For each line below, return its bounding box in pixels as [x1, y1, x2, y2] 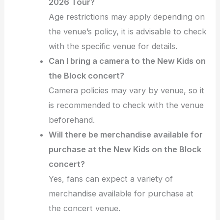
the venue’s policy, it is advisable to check [49, 26, 207, 36]
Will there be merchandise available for [49, 129, 203, 139]
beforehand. [49, 114, 95, 125]
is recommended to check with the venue [49, 100, 204, 110]
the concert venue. [49, 203, 121, 213]
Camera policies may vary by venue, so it [49, 85, 205, 95]
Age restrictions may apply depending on [49, 11, 205, 22]
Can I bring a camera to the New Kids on [49, 55, 206, 66]
